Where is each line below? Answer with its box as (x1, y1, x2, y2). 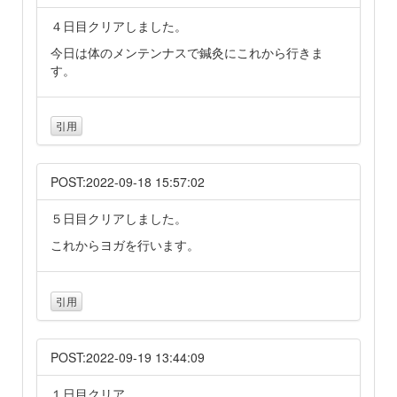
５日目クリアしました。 (51, 209, 187, 228)
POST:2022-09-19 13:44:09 (51, 347, 205, 366)
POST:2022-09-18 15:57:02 (51, 173, 205, 191)
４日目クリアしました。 (51, 17, 187, 35)
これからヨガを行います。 (51, 236, 199, 254)
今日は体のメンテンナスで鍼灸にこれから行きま (51, 43, 323, 62)
